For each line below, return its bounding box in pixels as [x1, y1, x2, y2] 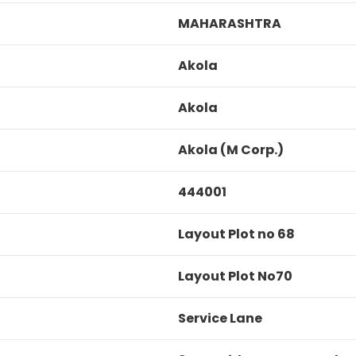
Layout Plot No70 [178, 267, 292, 285]
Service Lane [178, 309, 262, 327]
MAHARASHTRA [178, 14, 281, 33]
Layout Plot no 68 [178, 225, 295, 243]
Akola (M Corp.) [178, 141, 284, 159]
